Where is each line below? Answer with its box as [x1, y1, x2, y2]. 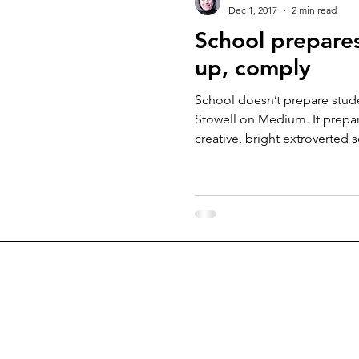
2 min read [292, 4, 337, 16]
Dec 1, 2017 [228, 4, 277, 16]
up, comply [195, 54, 311, 81]
